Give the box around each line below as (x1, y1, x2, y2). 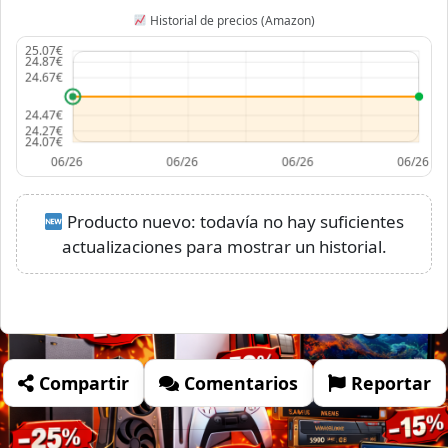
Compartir (33, 371, 129, 396)
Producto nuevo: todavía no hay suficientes (63, 210, 405, 234)
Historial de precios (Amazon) (146, 11, 315, 29)
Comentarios (178, 371, 298, 396)
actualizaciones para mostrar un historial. (61, 235, 387, 259)
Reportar (345, 371, 431, 396)
